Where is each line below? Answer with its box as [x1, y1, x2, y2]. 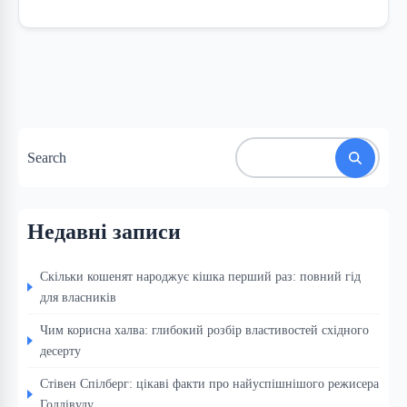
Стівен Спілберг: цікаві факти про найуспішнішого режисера [40, 376, 379, 392]
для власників [40, 290, 116, 305]
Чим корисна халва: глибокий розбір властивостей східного [40, 323, 369, 338]
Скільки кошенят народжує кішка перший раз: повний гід [40, 269, 361, 284]
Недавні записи [27, 220, 181, 244]
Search [27, 150, 66, 166]
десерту [40, 343, 81, 359]
